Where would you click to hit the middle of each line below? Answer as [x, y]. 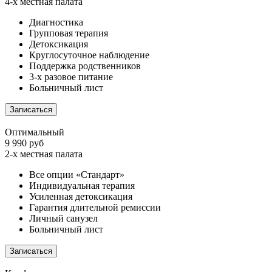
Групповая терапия [69, 33]
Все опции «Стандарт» [77, 175]
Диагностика [56, 22]
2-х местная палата [44, 154]
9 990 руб [24, 143]
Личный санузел [63, 219]
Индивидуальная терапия [82, 186]
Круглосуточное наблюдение [89, 55]
